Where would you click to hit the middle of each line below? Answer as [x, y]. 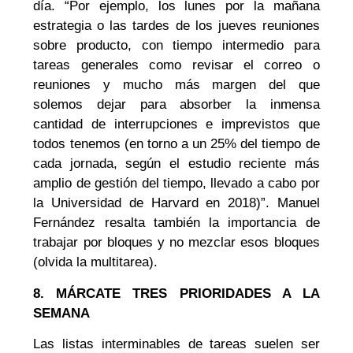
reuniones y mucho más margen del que [176, 85]
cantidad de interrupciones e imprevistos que [176, 124]
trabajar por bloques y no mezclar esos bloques [176, 243]
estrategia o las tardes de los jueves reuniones [176, 26]
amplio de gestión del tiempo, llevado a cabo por [176, 184]
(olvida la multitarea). [96, 262]
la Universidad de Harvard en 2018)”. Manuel [176, 203]
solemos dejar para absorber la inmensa [176, 105]
